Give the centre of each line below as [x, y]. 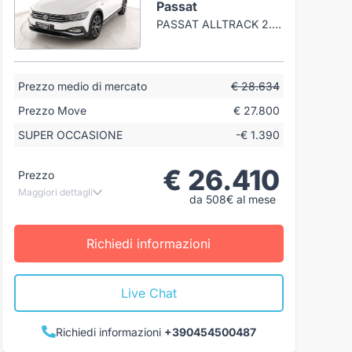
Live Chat [148, 293]
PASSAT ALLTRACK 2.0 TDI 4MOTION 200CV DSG [277, 24]
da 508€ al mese [232, 199]
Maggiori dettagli [55, 192]
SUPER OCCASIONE [70, 134]
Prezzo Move [52, 110]
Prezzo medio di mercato [82, 86]
